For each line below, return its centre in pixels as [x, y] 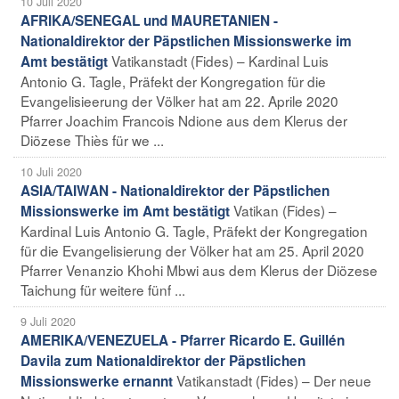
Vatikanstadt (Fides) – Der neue [274, 380]
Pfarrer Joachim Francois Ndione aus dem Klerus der [184, 120]
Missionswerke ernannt [97, 381]
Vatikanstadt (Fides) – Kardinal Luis [220, 60]
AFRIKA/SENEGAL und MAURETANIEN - [149, 20]
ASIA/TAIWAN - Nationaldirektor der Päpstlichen [175, 190]
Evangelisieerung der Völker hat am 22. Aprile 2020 [179, 100]
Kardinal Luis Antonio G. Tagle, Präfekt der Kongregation [194, 230]
